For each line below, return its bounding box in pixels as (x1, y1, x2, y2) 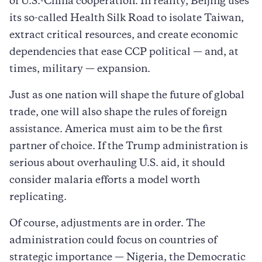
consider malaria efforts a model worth (9, 175, 200, 185)
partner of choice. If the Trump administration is (9, 142, 248, 151)
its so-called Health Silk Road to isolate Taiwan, (9, 13, 244, 23)
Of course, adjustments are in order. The (9, 219, 205, 229)
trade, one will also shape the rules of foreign (9, 108, 227, 118)
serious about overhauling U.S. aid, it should (9, 158, 225, 168)
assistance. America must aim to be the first (9, 125, 223, 135)
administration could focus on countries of (9, 236, 217, 246)
